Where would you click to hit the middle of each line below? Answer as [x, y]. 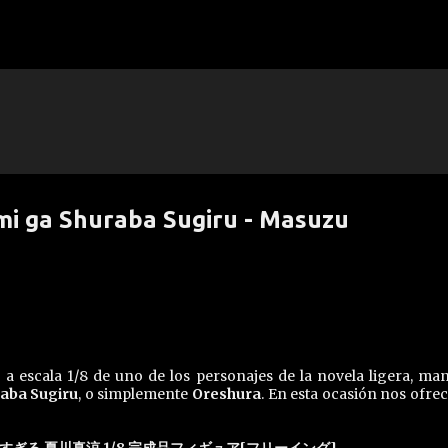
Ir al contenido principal [224, 25]
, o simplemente [135, 394]
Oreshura [226, 394]
